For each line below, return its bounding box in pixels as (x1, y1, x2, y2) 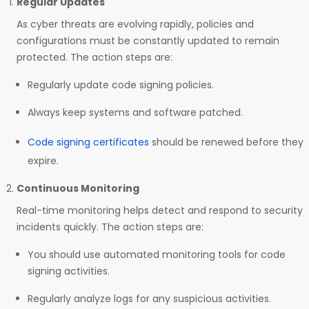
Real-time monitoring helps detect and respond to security (17, 203, 303, 217)
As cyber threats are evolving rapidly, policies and (17, 17, 254, 31)
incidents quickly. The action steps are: (17, 220, 203, 234)
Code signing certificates (28, 135, 149, 149)
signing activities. (28, 264, 110, 278)
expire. (28, 154, 59, 168)
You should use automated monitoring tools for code (28, 248, 286, 261)
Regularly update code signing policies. (28, 78, 214, 92)
